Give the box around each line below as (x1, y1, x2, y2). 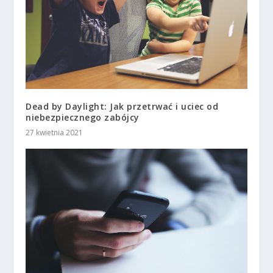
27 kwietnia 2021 (26, 127, 83, 138)
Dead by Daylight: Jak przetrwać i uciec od (26, 101, 219, 113)
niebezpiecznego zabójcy (26, 112, 140, 124)
